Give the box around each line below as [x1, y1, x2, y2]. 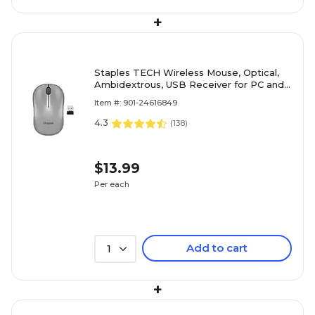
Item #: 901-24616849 [94, 98, 177, 108]
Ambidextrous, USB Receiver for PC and [94, 79, 284, 90]
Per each [94, 179, 129, 189]
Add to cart [186, 241, 247, 255]
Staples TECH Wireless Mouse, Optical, [94, 67, 279, 78]
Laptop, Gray [94, 91, 154, 102]
